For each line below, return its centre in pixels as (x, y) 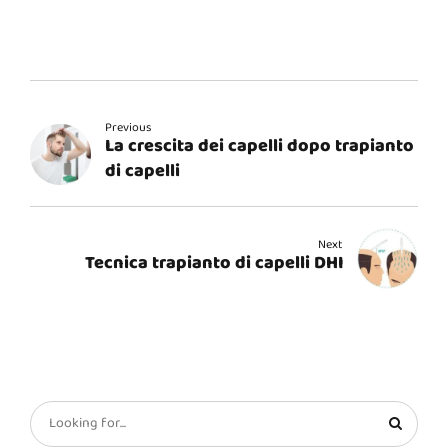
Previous (128, 129)
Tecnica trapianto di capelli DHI (213, 264)
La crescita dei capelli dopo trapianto (260, 147)
